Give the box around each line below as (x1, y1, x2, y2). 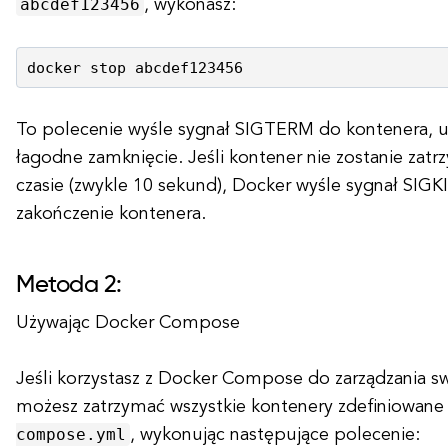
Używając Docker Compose (16, 314, 240, 332)
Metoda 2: (16, 273, 122, 297)
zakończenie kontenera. (16, 205, 206, 223)
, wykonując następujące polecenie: (130, 426, 420, 444)
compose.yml (16, 425, 126, 444)
